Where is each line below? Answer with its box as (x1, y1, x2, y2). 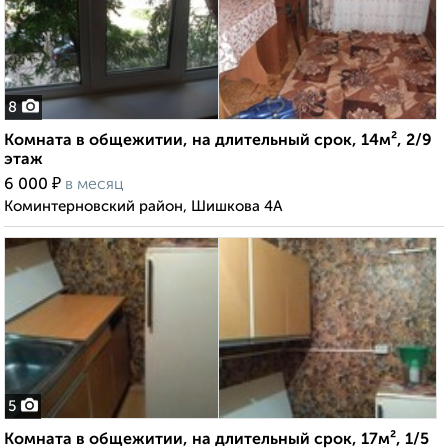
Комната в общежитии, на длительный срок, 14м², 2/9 (4, 133, 432, 150)
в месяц (65, 177, 124, 194)
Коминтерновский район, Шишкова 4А (4, 199, 283, 215)
